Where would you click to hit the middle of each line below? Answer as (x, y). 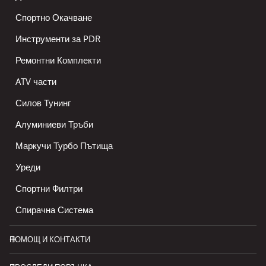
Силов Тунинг (43, 103)
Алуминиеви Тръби (54, 124)
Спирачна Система (54, 210)
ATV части (36, 82)
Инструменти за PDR (58, 39)
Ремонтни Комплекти (58, 60)
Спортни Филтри (49, 189)
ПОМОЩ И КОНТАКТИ (50, 240)
